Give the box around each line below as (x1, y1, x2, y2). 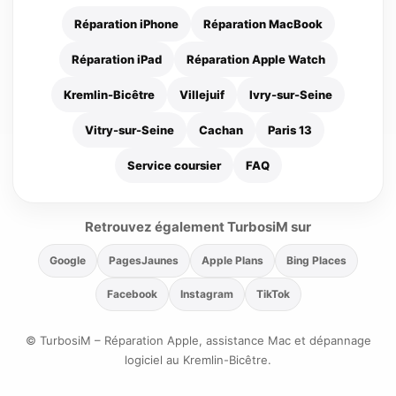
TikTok (255, 287, 290, 301)
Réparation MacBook (202, 17, 323, 32)
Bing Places (286, 254, 346, 268)
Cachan (198, 123, 243, 138)
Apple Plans (202, 254, 263, 268)
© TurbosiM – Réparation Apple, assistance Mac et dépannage (25, 333, 371, 348)
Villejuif (179, 88, 225, 103)
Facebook (106, 287, 157, 301)
